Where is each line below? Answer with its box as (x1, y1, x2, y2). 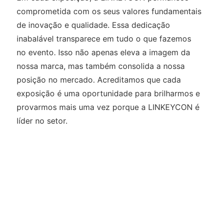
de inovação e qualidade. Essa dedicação (16, 20, 170, 30)
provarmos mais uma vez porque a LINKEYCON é (16, 102, 199, 112)
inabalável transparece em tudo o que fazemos (16, 33, 191, 44)
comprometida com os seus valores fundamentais (16, 6, 201, 16)
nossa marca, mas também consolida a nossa (16, 61, 185, 71)
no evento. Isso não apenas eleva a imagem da (16, 47, 190, 57)
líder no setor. (16, 115, 67, 126)
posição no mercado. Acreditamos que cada (16, 74, 181, 85)
